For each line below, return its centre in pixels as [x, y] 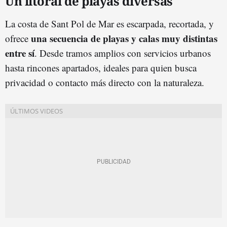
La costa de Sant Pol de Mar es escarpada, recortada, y [109, 23]
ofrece [18, 38]
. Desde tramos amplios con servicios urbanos [123, 53]
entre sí [20, 53]
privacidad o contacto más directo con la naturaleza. [105, 82]
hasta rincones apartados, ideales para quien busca [101, 67]
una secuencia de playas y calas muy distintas [124, 38]
